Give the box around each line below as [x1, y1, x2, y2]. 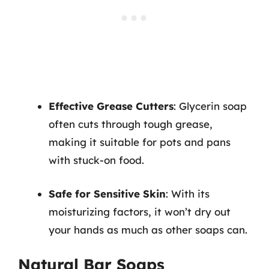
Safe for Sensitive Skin [49, 187, 166, 200]
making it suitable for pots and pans [49, 136, 231, 148]
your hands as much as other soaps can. [49, 223, 247, 236]
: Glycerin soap [174, 100, 247, 112]
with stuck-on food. [49, 154, 144, 166]
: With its [166, 187, 210, 200]
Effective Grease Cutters [49, 100, 174, 112]
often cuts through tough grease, [49, 118, 213, 130]
